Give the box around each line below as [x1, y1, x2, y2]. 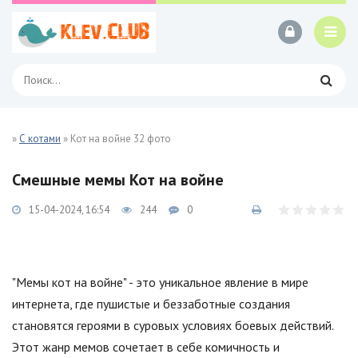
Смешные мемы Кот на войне [12, 169, 224, 190]
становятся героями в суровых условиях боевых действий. [12, 317, 333, 333]
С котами [19, 132, 61, 145]
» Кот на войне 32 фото [61, 132, 171, 145]
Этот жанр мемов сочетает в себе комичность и [12, 339, 280, 355]
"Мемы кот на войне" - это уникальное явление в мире [12, 274, 308, 290]
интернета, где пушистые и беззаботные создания [12, 296, 290, 312]
